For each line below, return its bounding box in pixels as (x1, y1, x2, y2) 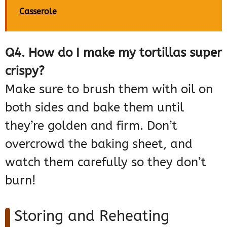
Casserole (19, 7, 57, 17)
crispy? (5, 64, 45, 79)
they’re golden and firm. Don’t (5, 119, 177, 133)
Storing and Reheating (14, 207, 169, 225)
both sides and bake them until (5, 100, 184, 115)
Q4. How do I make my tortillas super (5, 46, 222, 60)
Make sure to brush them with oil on (5, 82, 213, 97)
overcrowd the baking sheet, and (5, 137, 193, 152)
